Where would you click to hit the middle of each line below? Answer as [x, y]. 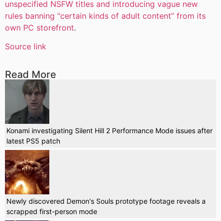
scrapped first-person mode [52, 211]
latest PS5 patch [33, 141]
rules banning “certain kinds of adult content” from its [105, 16]
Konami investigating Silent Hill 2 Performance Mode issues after [110, 130]
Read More [31, 74]
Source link [26, 47]
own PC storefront [39, 27]
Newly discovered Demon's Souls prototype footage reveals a [106, 201]
